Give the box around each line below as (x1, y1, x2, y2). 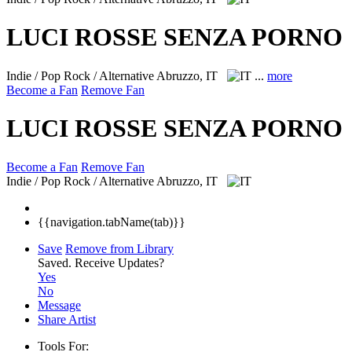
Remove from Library (65, 241, 174, 255)
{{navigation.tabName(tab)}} (38, 214, 185, 229)
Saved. (38, 255, 75, 269)
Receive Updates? (75, 255, 164, 269)
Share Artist (38, 312, 96, 326)
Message (38, 298, 81, 312)
